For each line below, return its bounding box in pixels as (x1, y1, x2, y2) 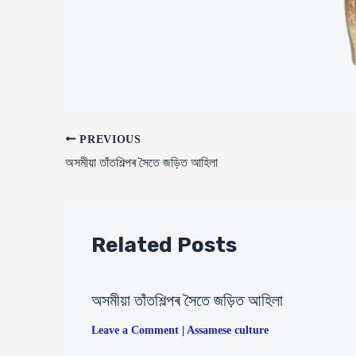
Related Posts (91, 232, 237, 257)
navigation (63, 150, 110, 163)
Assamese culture (187, 323, 269, 336)
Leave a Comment (91, 323, 179, 336)
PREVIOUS (75, 133, 141, 145)
